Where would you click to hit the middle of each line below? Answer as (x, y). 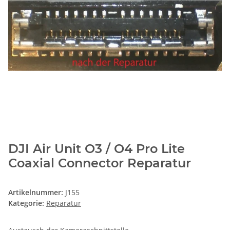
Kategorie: (27, 203)
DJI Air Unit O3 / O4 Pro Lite (97, 149)
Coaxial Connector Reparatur (100, 163)
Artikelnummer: (37, 193)
